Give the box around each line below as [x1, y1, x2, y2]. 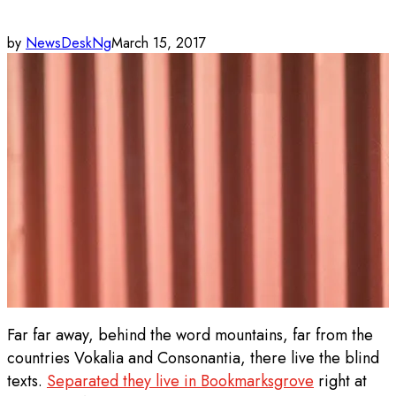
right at [314, 369, 367, 392]
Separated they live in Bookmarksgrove [47, 369, 314, 392]
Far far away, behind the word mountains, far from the [7, 323, 373, 346]
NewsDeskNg [26, 32, 111, 53]
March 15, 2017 [111, 32, 206, 53]
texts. [7, 369, 47, 392]
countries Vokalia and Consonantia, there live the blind [7, 346, 379, 369]
